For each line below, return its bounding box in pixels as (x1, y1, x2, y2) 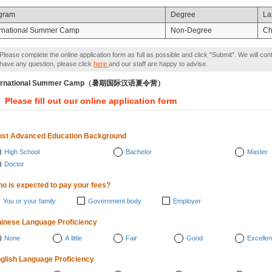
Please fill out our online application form (5, 96, 177, 106)
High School (4, 148, 39, 155)
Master (247, 148, 268, 155)
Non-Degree (171, 26, 212, 35)
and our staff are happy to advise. (109, 60, 208, 67)
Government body (88, 197, 141, 205)
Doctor (4, 160, 24, 168)
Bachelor (126, 148, 152, 155)
